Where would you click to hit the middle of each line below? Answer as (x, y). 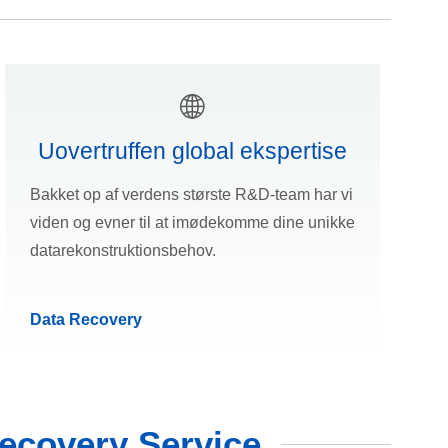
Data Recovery (85, 320)
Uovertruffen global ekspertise (192, 151)
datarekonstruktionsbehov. (122, 251)
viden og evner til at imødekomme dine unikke (192, 223)
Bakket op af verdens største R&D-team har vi (191, 195)
